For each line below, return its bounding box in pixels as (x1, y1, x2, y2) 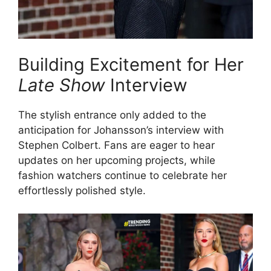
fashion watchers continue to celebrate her (18, 169, 227, 181)
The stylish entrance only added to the (18, 108, 206, 121)
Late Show (18, 74, 105, 96)
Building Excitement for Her (18, 53, 244, 75)
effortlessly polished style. (18, 184, 146, 197)
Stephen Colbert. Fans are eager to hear (18, 139, 215, 151)
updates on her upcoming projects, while (18, 154, 215, 166)
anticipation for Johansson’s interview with (18, 123, 224, 136)
